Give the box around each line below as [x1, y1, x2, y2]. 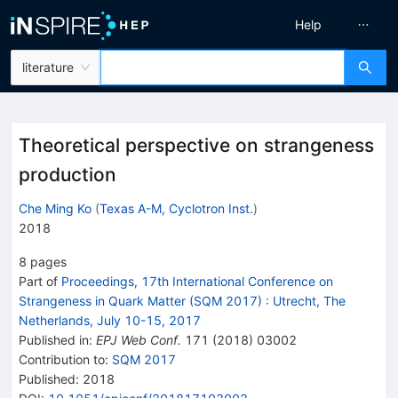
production [19, 163, 116, 186]
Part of [19, 273, 61, 289]
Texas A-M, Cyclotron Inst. [99, 200, 253, 216]
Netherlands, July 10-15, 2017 [19, 312, 201, 328]
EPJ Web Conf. [96, 331, 181, 347]
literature [22, 60, 74, 75]
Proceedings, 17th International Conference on [61, 273, 333, 289]
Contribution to [19, 351, 105, 367]
